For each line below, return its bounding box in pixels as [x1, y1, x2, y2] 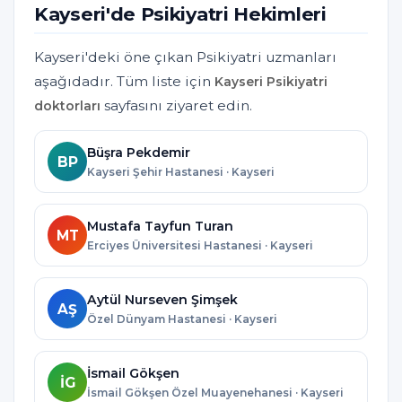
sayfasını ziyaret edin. [100, 97, 252, 115]
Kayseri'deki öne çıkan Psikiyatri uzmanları [34, 48, 336, 66]
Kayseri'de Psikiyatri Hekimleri [34, 3, 327, 26]
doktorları [34, 98, 100, 115]
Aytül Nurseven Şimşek [87, 291, 238, 308]
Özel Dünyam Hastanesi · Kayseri [87, 311, 277, 326]
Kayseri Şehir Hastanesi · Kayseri [87, 164, 275, 179]
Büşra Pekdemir [87, 144, 190, 161]
